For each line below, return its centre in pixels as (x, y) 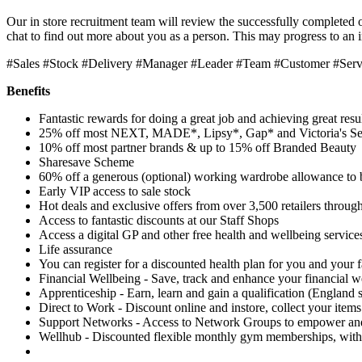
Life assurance (76, 249)
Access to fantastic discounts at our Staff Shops (159, 220)
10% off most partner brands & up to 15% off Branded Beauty (198, 147)
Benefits (28, 90)
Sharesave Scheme (86, 162)
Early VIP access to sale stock (115, 191)
